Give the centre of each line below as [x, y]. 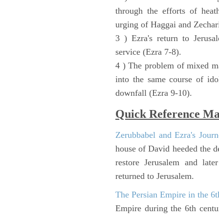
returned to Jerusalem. [155, 176]
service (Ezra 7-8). [148, 52]
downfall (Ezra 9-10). [154, 93]
